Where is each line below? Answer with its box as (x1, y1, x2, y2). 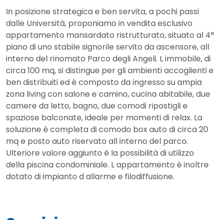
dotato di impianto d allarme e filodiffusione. (6, 170, 174, 182)
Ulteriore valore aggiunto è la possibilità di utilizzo (6, 147, 194, 159)
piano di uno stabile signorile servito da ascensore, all (6, 41, 209, 53)
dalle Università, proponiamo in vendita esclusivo (6, 17, 192, 29)
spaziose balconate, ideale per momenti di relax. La (6, 111, 202, 123)
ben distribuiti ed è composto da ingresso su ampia (6, 76, 202, 88)
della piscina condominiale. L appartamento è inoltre (6, 159, 209, 170)
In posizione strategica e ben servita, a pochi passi (6, 5, 199, 17)
